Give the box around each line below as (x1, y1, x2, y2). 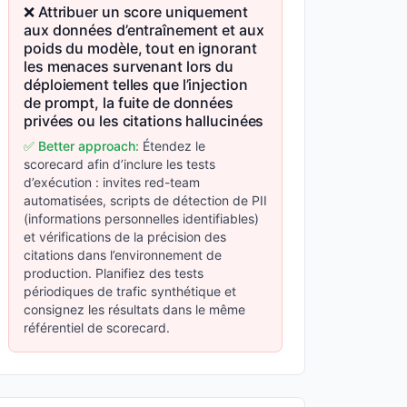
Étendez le (139, 138, 205, 154)
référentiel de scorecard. (24, 320, 170, 335)
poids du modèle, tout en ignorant (24, 39, 257, 57)
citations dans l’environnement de (24, 247, 222, 263)
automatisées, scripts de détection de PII (24, 193, 267, 208)
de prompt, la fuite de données (24, 94, 233, 112)
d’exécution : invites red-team (24, 174, 200, 190)
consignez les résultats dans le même (24, 302, 245, 317)
